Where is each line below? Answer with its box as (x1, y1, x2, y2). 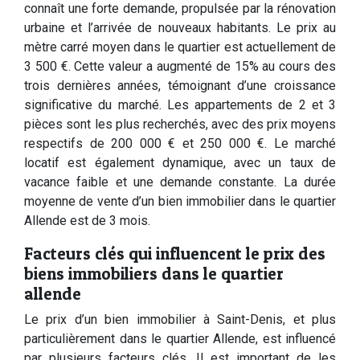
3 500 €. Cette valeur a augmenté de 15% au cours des (24, 59, 336, 74)
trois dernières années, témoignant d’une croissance (24, 78, 336, 93)
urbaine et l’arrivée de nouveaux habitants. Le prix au (24, 20, 336, 35)
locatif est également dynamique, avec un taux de (24, 155, 336, 170)
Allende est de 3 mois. (24, 213, 150, 228)
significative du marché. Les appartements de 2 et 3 (24, 97, 336, 112)
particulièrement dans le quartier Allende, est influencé (24, 331, 336, 346)
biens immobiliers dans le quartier (24, 264, 284, 284)
